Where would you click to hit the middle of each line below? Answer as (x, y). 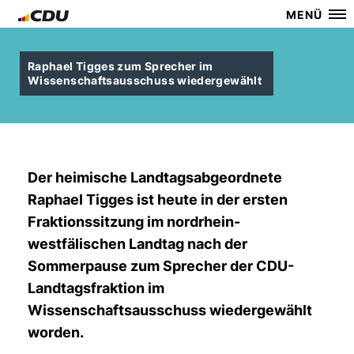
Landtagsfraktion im (96, 288)
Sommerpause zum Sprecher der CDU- (161, 266)
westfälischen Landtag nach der (137, 244)
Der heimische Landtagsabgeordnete (155, 177)
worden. (56, 332)
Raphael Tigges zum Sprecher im (121, 66)
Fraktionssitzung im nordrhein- (134, 222)
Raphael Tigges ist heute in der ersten (158, 200)
